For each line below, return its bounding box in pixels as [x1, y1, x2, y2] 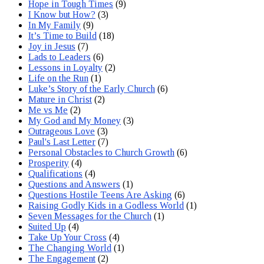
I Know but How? [28, 9, 95, 19]
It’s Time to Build [28, 30, 97, 41]
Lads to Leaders [28, 51, 91, 62]
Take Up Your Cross [28, 232, 107, 242]
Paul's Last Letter [28, 136, 95, 147]
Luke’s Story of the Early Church [28, 83, 155, 94]
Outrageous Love [28, 126, 95, 136]
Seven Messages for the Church [28, 210, 151, 221]
